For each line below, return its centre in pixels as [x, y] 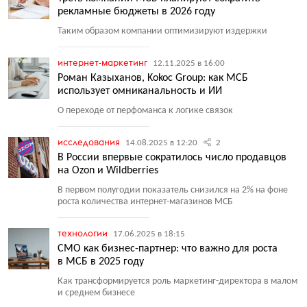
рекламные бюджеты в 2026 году [136, 12]
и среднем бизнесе [96, 293]
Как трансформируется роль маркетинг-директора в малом [177, 281]
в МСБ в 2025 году [101, 262]
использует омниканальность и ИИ [140, 91]
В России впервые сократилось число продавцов [172, 158]
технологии [84, 233]
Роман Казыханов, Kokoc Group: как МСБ [153, 78]
